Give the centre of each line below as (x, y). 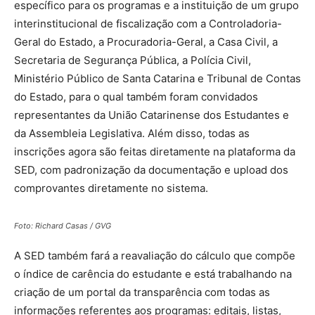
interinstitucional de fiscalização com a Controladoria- (148, 23)
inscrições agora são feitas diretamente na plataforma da (155, 151)
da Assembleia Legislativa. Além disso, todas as (132, 133)
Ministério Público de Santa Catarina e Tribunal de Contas (157, 78)
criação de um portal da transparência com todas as (142, 292)
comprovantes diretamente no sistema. (111, 188)
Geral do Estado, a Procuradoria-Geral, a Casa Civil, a (146, 41)
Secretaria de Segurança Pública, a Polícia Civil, (133, 60)
